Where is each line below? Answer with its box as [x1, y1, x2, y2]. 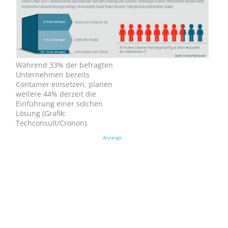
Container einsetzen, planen [15, 79, 112, 89]
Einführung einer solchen [15, 98, 103, 108]
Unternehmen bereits [15, 69, 90, 79]
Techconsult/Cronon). [15, 118, 89, 128]
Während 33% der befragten [15, 60, 113, 70]
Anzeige [102, 134, 122, 141]
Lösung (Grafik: [15, 108, 66, 118]
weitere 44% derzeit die [15, 89, 96, 99]
